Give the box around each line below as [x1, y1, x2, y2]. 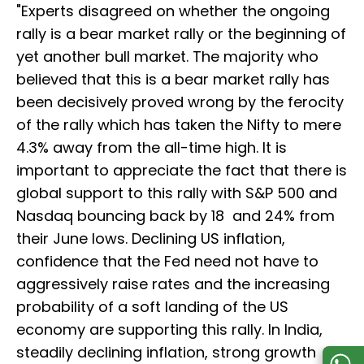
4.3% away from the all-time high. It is [16, 137, 287, 158]
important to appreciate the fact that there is [16, 160, 347, 181]
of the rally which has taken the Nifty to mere [16, 115, 341, 136]
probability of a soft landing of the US [16, 297, 288, 318]
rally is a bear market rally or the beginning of [16, 24, 346, 45]
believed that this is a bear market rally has [16, 69, 330, 90]
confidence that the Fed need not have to [16, 251, 318, 272]
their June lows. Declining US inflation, [16, 228, 285, 249]
